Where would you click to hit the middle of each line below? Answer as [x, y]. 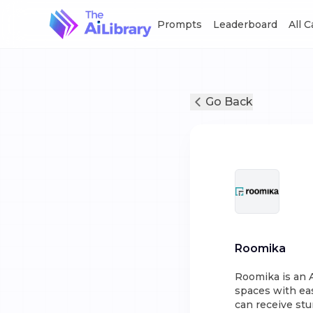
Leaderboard [246, 24]
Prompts [180, 24]
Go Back [229, 102]
